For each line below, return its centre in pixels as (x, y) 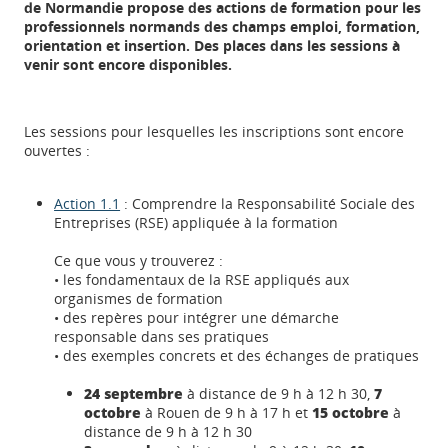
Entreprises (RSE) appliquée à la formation (196, 222)
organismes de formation (139, 298)
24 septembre (134, 393)
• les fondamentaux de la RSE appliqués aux (202, 279)
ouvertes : (57, 150)
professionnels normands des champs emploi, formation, (222, 26)
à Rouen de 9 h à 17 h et (227, 412)
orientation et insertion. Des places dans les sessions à (212, 45)
